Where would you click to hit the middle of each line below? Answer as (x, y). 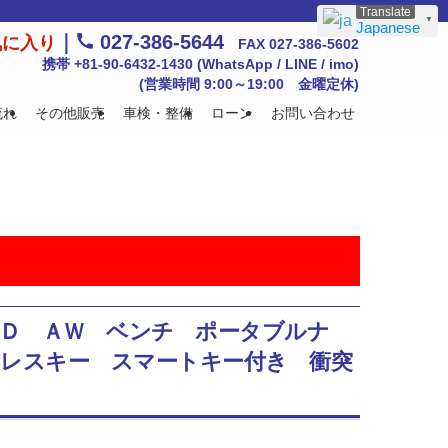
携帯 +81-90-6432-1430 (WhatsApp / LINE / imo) (200, 64)
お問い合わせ (313, 112)
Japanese (388, 27)
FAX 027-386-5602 (291, 44)
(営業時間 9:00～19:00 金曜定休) (249, 84)
